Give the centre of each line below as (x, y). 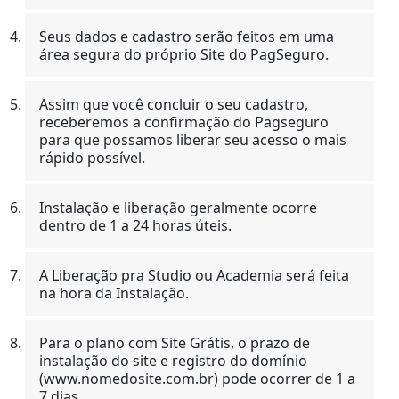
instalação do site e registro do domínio (173, 360)
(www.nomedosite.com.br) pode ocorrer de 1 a (197, 378)
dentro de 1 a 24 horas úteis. (135, 225)
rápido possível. (92, 157)
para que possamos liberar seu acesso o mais (193, 139)
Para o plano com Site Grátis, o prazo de (175, 342)
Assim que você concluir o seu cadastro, (174, 104)
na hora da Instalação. (114, 293)
